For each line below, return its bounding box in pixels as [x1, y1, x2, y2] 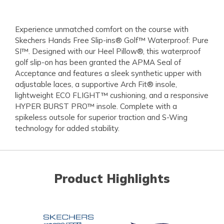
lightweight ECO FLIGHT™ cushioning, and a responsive [15, 90, 208, 100]
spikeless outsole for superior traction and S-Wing [15, 112, 187, 122]
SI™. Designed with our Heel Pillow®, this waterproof [15, 46, 200, 56]
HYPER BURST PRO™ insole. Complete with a [15, 101, 177, 111]
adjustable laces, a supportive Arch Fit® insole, [15, 79, 177, 89]
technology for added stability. [15, 123, 119, 133]
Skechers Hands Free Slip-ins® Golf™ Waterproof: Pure [15, 35, 208, 45]
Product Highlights [54, 171, 170, 186]
